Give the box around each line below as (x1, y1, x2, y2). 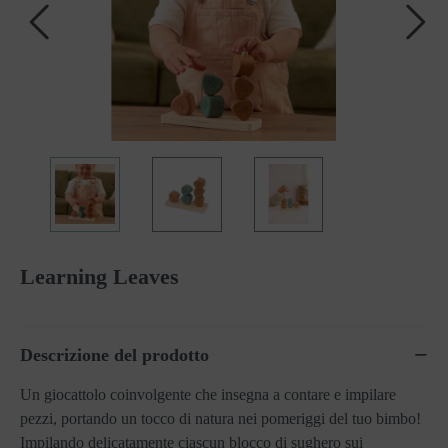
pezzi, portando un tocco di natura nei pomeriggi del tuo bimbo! (20, 409, 421, 427)
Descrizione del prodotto (20, 344, 209, 365)
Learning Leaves (20, 263, 179, 289)
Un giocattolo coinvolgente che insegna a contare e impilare (20, 385, 396, 403)
